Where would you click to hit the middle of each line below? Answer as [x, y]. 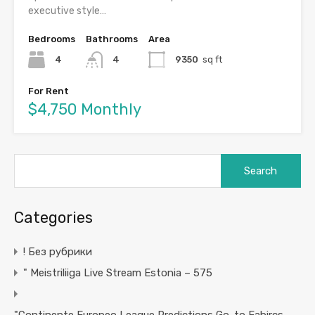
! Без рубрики [58, 252]
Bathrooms [112, 39]
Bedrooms [52, 39]
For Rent [49, 91]
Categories [53, 218]
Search [236, 160]
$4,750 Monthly [85, 110]
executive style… [67, 11]
